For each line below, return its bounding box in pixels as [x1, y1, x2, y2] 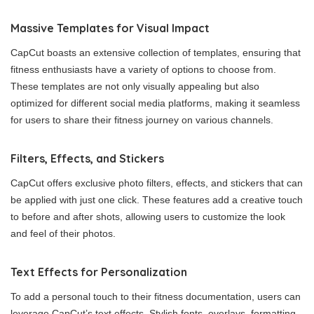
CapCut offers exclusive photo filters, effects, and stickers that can [11, 177, 303, 189]
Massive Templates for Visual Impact [11, 20, 210, 35]
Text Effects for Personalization [11, 264, 187, 279]
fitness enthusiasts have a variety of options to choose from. [11, 63, 276, 75]
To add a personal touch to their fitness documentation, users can [11, 290, 301, 302]
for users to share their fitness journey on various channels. [11, 114, 273, 125]
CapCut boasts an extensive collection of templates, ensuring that [11, 46, 301, 58]
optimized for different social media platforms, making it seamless [11, 97, 300, 109]
